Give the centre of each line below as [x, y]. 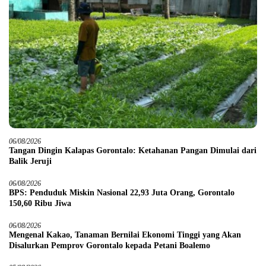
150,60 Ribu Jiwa [40, 203]
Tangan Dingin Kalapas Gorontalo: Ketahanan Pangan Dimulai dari [133, 150]
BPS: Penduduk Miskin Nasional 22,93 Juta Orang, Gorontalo [122, 192]
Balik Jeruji [30, 161]
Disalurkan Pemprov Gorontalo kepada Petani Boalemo [110, 245]
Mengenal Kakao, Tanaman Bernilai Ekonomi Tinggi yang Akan [125, 235]
